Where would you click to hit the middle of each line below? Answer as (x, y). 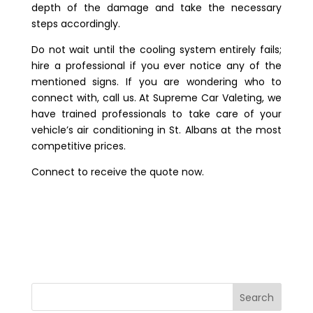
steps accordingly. (77, 23)
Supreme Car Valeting (208, 97)
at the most (249, 130)
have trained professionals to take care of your (156, 114)
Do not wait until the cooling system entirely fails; (156, 49)
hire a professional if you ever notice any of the (156, 65)
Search (257, 297)
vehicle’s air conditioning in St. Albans (124, 130)
